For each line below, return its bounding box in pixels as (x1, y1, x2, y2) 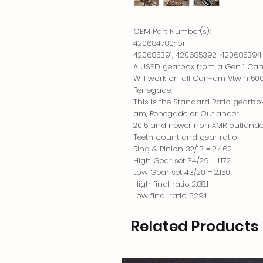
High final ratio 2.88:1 (133, 178, 208, 190)
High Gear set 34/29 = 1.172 (133, 154, 231, 166)
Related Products (130, 215, 259, 237)
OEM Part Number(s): (133, 25, 211, 37)
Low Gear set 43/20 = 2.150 (133, 166, 230, 178)
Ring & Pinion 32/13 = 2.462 (133, 143, 232, 154)
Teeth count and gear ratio (133, 131, 237, 143)
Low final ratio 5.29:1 (133, 190, 207, 201)
